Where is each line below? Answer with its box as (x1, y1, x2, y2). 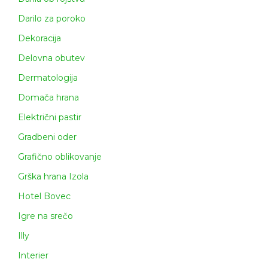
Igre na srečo (18, 211, 73, 222)
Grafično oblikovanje (18, 151, 102, 163)
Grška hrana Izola (18, 171, 89, 182)
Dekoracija (18, 33, 61, 44)
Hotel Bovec (18, 191, 71, 202)
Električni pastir (18, 112, 81, 123)
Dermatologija (18, 72, 78, 84)
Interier (18, 250, 48, 261)
